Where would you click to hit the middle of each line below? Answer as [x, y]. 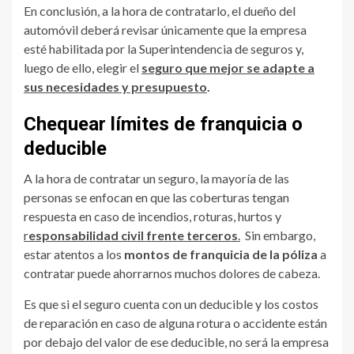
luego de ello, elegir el [83, 67]
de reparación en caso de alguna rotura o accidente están [175, 322]
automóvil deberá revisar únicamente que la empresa [165, 29]
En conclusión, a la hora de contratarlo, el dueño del [160, 10]
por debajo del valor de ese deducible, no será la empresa [176, 341]
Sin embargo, [278, 235]
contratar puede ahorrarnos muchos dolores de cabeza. [172, 273]
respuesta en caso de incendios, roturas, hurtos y [153, 216]
